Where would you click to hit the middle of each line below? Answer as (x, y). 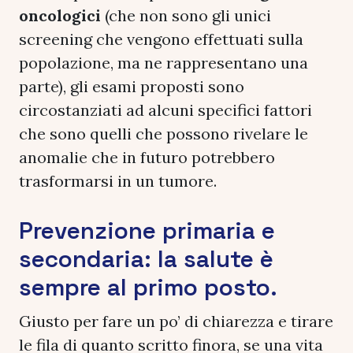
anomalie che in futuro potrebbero (147, 157)
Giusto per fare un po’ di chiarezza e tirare (176, 321)
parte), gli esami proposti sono (132, 86)
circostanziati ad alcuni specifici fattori (165, 110)
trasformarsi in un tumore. (118, 180)
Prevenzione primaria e (147, 230)
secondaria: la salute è (146, 258)
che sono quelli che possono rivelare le (163, 133)
